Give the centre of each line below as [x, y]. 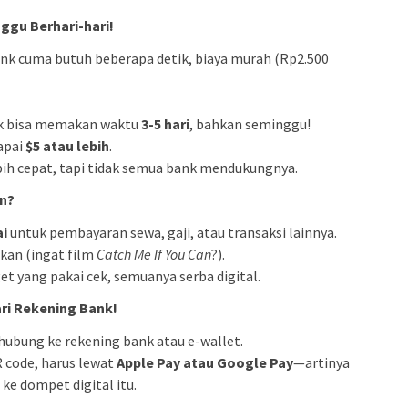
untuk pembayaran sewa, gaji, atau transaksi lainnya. [172, 232]
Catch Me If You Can [154, 254]
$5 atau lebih [67, 145]
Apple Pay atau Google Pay [205, 362]
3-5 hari [165, 123]
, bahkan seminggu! [250, 123]
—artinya [321, 362]
